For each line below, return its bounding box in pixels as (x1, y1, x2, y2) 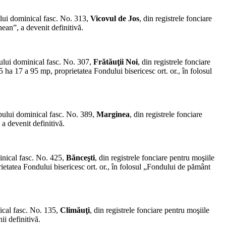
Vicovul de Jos (90, 14, 139, 23)
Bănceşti (66, 153, 95, 162)
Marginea (96, 110, 130, 119)
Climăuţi (60, 206, 90, 215)
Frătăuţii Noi (93, 58, 138, 67)
